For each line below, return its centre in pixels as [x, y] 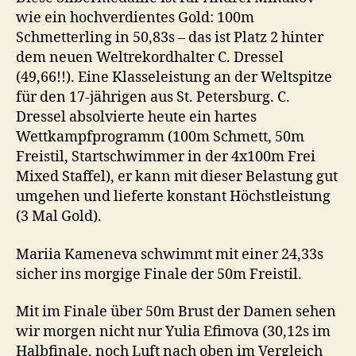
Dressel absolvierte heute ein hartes [136, 117]
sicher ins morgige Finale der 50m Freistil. [159, 274]
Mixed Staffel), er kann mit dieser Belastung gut [177, 177]
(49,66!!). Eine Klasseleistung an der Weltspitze [174, 77]
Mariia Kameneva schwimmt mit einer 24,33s [170, 254]
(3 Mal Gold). [59, 217]
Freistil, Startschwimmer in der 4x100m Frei [166, 157]
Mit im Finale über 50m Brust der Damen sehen [176, 312]
